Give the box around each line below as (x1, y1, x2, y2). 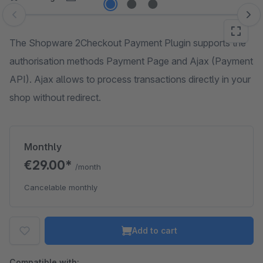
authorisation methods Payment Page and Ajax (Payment (9, 55, 253, 67)
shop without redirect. (9, 92, 101, 103)
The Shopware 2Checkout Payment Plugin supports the (9, 37, 246, 49)
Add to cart (131, 225, 177, 235)
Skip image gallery (9, 15, 86, 26)
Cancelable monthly (24, 183, 97, 192)
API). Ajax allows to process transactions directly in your (9, 73, 251, 85)
